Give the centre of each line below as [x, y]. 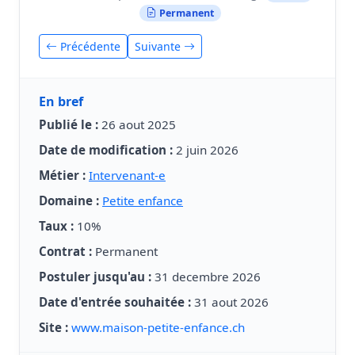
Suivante [159, 46]
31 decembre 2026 [206, 276]
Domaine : [69, 200]
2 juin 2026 [206, 149]
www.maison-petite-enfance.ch [158, 327]
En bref [61, 101]
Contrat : [65, 251]
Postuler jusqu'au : [95, 276]
